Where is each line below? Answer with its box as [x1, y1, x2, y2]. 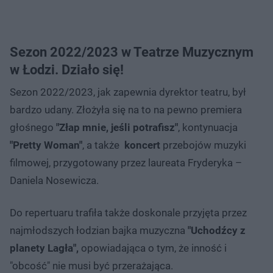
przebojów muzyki [160, 138, 246, 151]
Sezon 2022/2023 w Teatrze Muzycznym [10, 44, 253, 60]
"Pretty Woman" [10, 138, 82, 151]
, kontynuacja [178, 121, 238, 133]
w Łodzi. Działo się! [10, 62, 124, 77]
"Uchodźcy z [188, 224, 246, 236]
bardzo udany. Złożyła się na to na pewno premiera [10, 103, 242, 116]
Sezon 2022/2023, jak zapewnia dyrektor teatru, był [10, 85, 246, 98]
